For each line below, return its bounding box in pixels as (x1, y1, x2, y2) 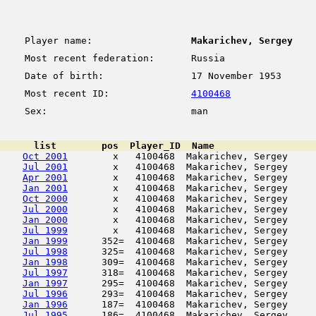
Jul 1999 (23, 225, 68, 236)
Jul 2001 (23, 162, 68, 172)
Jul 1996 (23, 288, 68, 299)
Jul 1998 (23, 246, 68, 257)
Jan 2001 (23, 183, 68, 193)
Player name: (2, 35, 92, 46)
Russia (191, 53, 225, 63)
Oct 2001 (23, 151, 68, 162)
